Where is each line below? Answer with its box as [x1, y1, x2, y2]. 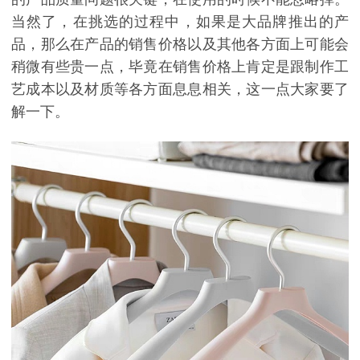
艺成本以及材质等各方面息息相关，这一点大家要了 [11, 80, 349, 97]
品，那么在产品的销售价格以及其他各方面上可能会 [11, 35, 349, 52]
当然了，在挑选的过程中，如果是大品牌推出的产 [11, 13, 349, 30]
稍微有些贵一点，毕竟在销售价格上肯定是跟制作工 [11, 58, 349, 75]
